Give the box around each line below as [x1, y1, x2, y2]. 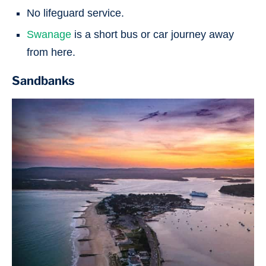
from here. [27, 46, 75, 58]
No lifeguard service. [27, 7, 124, 19]
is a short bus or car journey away [71, 28, 234, 40]
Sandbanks [12, 73, 75, 88]
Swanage [27, 28, 71, 40]
